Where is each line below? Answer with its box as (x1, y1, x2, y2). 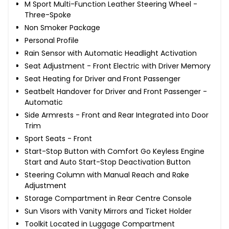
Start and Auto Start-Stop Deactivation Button (25, 156, 191, 167)
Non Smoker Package (25, 22, 100, 33)
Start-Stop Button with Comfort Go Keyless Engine (25, 146, 204, 156)
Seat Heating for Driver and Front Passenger (25, 73, 180, 84)
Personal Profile (25, 35, 79, 45)
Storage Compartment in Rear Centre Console (25, 193, 192, 203)
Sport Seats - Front (25, 133, 92, 144)
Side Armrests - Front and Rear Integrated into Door (25, 109, 209, 120)
